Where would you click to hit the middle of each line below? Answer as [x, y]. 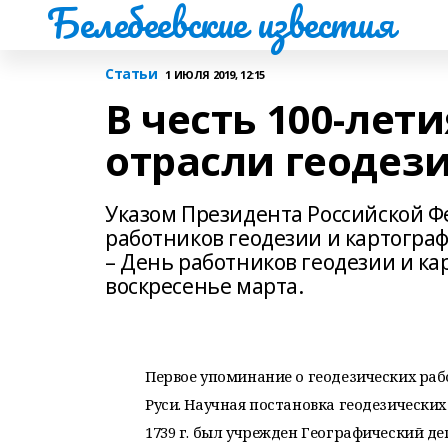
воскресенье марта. [204, 286]
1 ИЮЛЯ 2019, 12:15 [215, 74]
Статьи [131, 73]
